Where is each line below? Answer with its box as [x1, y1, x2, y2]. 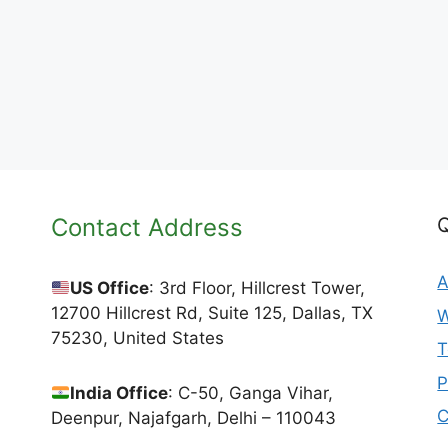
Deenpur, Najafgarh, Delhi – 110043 [50, 408, 336, 428]
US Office [70, 278, 150, 298]
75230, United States [50, 328, 224, 348]
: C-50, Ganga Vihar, [168, 383, 334, 403]
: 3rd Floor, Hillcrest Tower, [149, 278, 366, 298]
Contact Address [50, 213, 243, 242]
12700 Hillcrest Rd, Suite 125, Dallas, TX [50, 303, 373, 323]
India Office [70, 383, 169, 403]
